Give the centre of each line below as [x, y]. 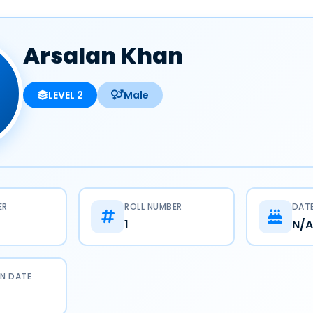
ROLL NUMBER [153, 206]
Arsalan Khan [103, 56]
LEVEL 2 [66, 95]
